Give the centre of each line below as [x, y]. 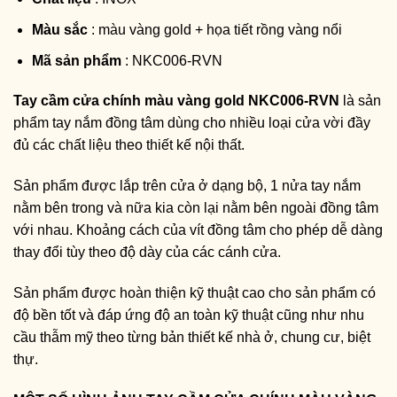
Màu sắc [59, 30]
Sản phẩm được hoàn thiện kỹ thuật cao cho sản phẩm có [195, 293]
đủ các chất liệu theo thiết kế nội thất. [129, 145]
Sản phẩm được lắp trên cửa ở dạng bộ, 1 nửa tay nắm [187, 186]
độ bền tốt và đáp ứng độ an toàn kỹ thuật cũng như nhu [189, 315]
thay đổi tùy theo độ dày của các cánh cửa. [147, 253]
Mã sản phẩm [76, 60]
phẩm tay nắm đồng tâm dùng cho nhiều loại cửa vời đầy [192, 123]
